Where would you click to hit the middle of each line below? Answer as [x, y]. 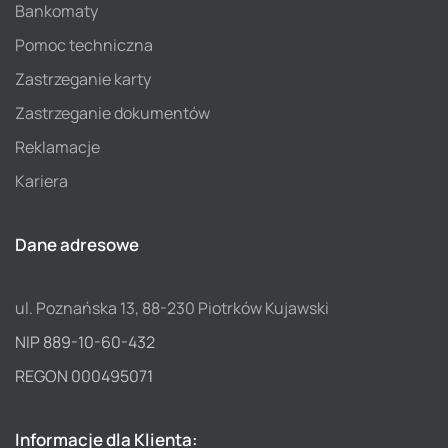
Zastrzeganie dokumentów [112, 112]
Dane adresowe [77, 244]
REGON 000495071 [84, 375]
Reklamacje [57, 146]
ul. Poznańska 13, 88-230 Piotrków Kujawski [172, 307]
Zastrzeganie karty [83, 78]
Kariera [41, 180]
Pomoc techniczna [84, 44]
